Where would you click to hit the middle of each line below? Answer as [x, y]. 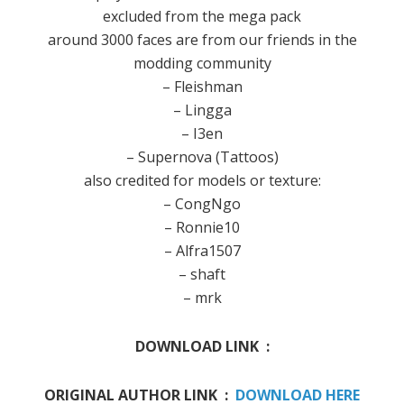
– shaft [202, 275]
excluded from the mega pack [202, 17]
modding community [202, 64]
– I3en [202, 134]
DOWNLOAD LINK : [202, 347]
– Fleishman [202, 87]
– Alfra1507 [202, 251]
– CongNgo [202, 204]
